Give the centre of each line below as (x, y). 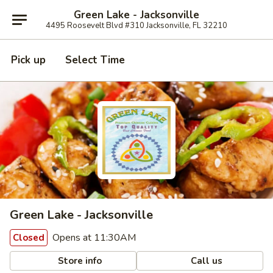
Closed (29, 238)
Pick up (28, 60)
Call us (206, 261)
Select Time (95, 60)
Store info (79, 261)
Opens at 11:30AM (93, 238)
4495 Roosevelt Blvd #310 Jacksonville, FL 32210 (136, 25)
